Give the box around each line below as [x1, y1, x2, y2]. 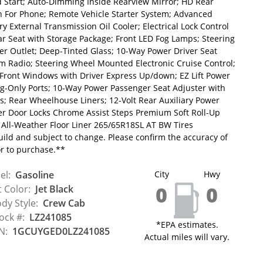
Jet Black [32, 182, 73, 195]
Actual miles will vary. [144, 231, 230, 242]
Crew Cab [40, 196, 85, 210]
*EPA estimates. [156, 218, 218, 230]
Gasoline [12, 168, 54, 181]
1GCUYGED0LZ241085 [9, 224, 110, 238]
